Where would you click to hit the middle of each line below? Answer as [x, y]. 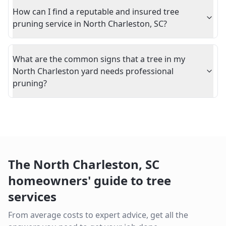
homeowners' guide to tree [90, 180]
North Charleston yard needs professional [93, 71]
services [32, 196]
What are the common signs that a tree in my [99, 59]
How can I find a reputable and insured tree [96, 12]
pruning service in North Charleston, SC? [90, 24]
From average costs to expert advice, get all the [98, 215]
